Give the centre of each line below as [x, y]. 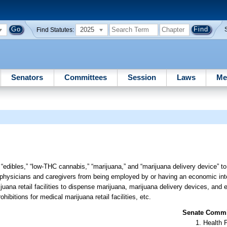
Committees [85, 77]
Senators [27, 77]
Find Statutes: [55, 30]
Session [142, 77]
